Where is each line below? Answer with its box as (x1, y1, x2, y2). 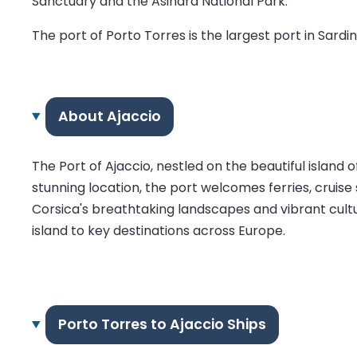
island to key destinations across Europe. (32, 221, 285, 240)
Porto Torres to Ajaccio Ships (57, 315, 266, 335)
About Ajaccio (57, 106, 161, 126)
